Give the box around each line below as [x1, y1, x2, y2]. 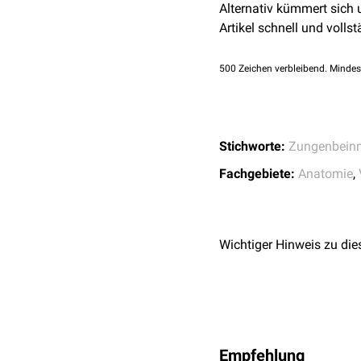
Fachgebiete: [219, 166, 295, 181]
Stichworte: [219, 139, 285, 154]
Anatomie [298, 166, 353, 181]
